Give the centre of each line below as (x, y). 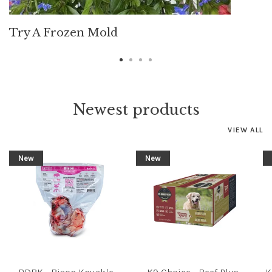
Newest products (136, 110)
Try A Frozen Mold (63, 33)
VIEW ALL (245, 130)
